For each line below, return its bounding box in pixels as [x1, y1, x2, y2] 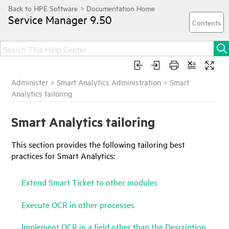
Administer [11, 77, 49, 87]
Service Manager [8, 12, 87, 27]
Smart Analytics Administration [57, 77, 162, 87]
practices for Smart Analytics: [11, 149, 116, 161]
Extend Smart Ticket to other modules [21, 176, 158, 188]
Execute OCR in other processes [21, 198, 135, 210]
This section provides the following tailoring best [11, 138, 186, 150]
